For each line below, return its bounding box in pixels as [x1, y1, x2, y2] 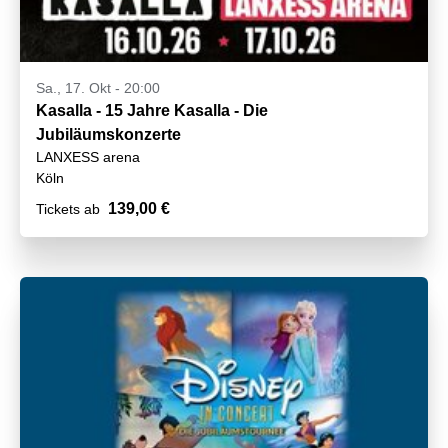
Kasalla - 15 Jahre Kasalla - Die [36, 102, 268, 120]
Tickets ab [36, 201, 100, 218]
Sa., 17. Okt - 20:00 [36, 80, 160, 97]
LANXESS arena [36, 149, 140, 166]
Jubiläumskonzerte [36, 126, 181, 144]
